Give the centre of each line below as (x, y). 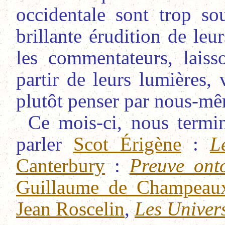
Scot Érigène (127, 144)
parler (45, 144)
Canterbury (61, 165)
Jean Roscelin (70, 208)
